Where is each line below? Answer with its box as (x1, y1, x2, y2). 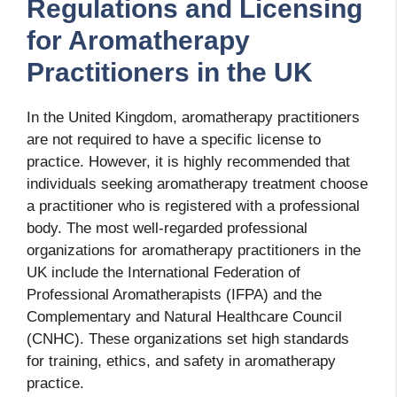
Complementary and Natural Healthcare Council (27, 308, 342, 326)
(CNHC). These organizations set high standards (27, 331, 349, 348)
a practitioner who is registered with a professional (27, 198, 360, 215)
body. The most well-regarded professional (27, 220, 307, 237)
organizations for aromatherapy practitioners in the (27, 242, 361, 260)
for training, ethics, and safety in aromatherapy (27, 353, 336, 370)
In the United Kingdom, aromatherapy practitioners (27, 109, 360, 127)
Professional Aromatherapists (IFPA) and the (27, 286, 322, 304)
